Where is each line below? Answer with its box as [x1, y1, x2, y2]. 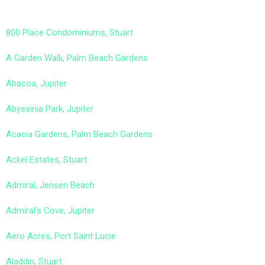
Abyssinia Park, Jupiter [6, 104, 93, 114]
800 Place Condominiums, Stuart [6, 27, 133, 38]
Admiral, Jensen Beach [6, 180, 95, 190]
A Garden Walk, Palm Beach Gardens [6, 53, 148, 63]
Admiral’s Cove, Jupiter [6, 205, 95, 216]
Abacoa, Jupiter [6, 78, 67, 89]
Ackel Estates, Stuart [6, 154, 87, 165]
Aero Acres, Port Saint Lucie [6, 231, 116, 241]
